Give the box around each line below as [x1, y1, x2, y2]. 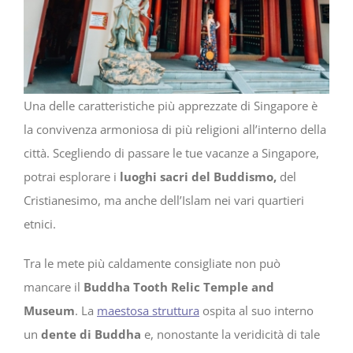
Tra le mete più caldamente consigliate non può [24, 255, 281, 271]
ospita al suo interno [199, 302, 314, 318]
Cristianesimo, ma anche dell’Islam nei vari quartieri [24, 191, 304, 208]
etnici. [24, 215, 56, 232]
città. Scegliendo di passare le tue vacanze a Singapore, [24, 144, 319, 161]
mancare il [24, 278, 80, 295]
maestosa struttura [97, 302, 199, 318]
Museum [24, 302, 75, 318]
